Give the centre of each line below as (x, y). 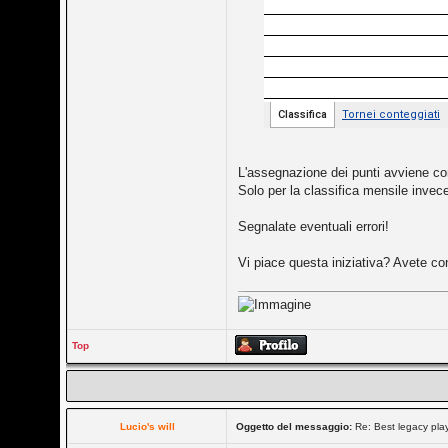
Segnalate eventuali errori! (314, 226)
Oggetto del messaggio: (294, 426)
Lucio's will (147, 426)
